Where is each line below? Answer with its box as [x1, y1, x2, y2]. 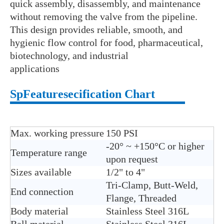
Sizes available [10, 166, 71, 178]
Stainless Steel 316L [106, 205, 189, 217]
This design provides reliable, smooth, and [10, 24, 182, 35]
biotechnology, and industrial [10, 50, 131, 61]
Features [23, 87, 68, 101]
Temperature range [10, 147, 87, 158]
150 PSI [106, 127, 138, 139]
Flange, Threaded [106, 192, 176, 204]
